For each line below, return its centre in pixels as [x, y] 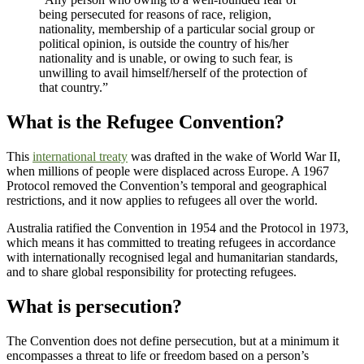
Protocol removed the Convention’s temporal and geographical [167, 185]
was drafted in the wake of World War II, [234, 156]
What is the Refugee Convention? [145, 121]
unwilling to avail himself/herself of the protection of [173, 72]
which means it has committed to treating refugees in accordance [171, 242]
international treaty [80, 156]
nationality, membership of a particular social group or [177, 28]
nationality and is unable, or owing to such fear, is [166, 58]
